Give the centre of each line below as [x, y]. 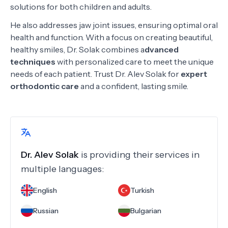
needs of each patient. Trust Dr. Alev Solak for [95, 74]
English [45, 190]
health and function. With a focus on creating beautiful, [111, 37]
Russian [46, 211]
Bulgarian [146, 211]
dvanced [162, 49]
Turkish [142, 190]
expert [194, 74]
